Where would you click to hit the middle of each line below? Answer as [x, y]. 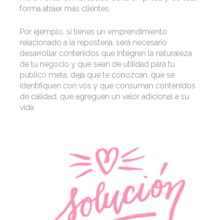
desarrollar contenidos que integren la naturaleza [106, 54]
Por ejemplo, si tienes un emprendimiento [93, 32]
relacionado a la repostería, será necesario [93, 43]
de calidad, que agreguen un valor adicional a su [104, 97]
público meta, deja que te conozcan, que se [97, 75]
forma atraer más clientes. [65, 9]
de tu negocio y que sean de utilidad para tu [97, 64]
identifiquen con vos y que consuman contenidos [108, 86]
